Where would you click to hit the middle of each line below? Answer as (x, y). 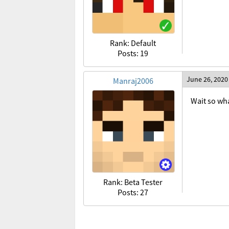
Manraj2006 (133, 81)
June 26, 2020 (207, 79)
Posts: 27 (133, 192)
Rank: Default (133, 43)
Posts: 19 (133, 53)
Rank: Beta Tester (133, 182)
